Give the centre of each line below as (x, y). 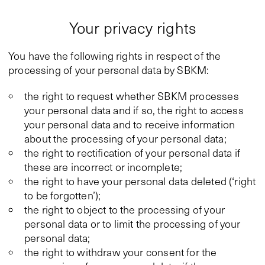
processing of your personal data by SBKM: (109, 70)
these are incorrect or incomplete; (104, 167)
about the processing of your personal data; (125, 138)
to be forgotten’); (63, 195)
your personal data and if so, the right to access (134, 110)
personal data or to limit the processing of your (132, 224)
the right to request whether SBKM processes (132, 96)
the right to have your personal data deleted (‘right (140, 181)
